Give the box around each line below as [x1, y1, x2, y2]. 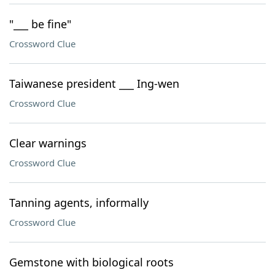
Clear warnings [9, 136, 87, 150]
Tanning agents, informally [9, 195, 149, 210]
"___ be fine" [9, 17, 71, 31]
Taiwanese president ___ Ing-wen [9, 76, 179, 91]
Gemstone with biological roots [9, 255, 174, 269]
